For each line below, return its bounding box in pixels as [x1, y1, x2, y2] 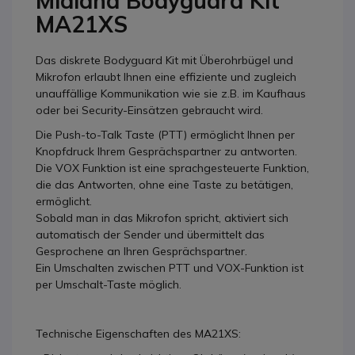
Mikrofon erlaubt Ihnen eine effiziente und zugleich [36, 70, 296, 84]
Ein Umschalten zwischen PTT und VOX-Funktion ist [36, 261, 303, 275]
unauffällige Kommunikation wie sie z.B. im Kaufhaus [36, 86, 306, 101]
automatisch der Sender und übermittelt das [36, 227, 265, 242]
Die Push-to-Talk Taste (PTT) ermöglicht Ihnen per [36, 128, 295, 142]
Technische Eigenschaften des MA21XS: [36, 326, 241, 341]
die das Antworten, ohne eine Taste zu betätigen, [36, 177, 293, 192]
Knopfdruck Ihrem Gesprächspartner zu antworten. [36, 144, 297, 158]
